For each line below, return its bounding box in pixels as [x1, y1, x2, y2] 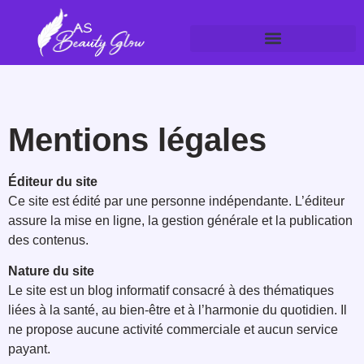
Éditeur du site [8, 174, 97, 188]
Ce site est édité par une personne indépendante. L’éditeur [8, 193, 344, 208]
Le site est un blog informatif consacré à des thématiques [8, 283, 334, 297]
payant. [8, 341, 50, 356]
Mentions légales [8, 121, 266, 158]
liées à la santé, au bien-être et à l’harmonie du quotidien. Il [8, 302, 347, 317]
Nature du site [8, 263, 94, 278]
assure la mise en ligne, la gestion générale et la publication [8, 213, 353, 227]
